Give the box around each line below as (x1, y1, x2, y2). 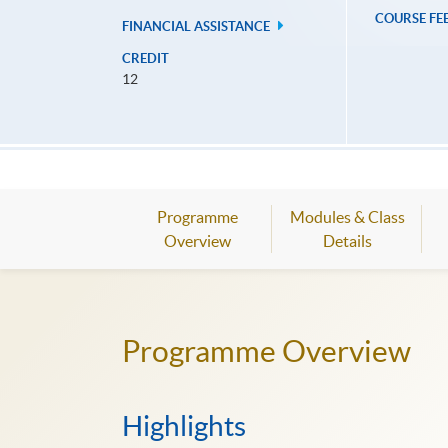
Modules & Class (289, 208, 405, 227)
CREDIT (122, 51, 169, 67)
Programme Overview (122, 334, 411, 369)
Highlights (122, 409, 246, 442)
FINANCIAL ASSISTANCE (122, 19, 273, 35)
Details (322, 232, 372, 251)
